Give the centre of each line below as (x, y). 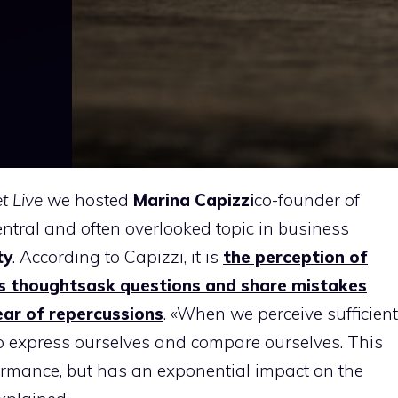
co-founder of (307, 200)
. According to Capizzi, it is (118, 257)
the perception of (295, 257)
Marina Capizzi (194, 200)
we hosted (90, 200)
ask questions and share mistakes (227, 285)
